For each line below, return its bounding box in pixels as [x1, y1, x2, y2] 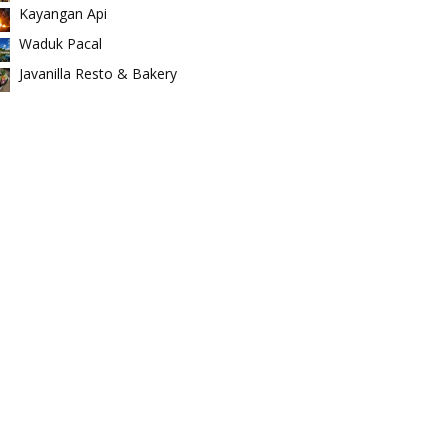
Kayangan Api [19, 4, 107, 23]
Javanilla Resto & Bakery [19, 64, 177, 83]
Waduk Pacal [19, 34, 102, 53]
